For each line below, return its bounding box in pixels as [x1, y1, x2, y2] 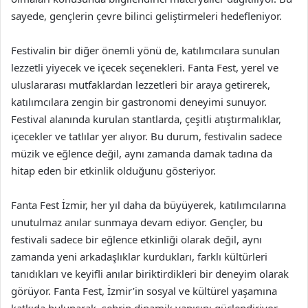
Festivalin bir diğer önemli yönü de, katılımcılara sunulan [11, 43, 280, 57]
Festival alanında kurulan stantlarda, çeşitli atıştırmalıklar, [11, 112, 281, 126]
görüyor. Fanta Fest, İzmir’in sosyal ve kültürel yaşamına [11, 284, 277, 298]
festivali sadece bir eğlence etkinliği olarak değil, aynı [11, 232, 262, 246]
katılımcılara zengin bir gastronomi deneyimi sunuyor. [11, 95, 267, 109]
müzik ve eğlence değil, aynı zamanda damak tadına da [11, 146, 272, 160]
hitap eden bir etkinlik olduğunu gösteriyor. [11, 164, 216, 177]
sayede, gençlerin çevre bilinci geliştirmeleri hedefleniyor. [11, 9, 282, 23]
